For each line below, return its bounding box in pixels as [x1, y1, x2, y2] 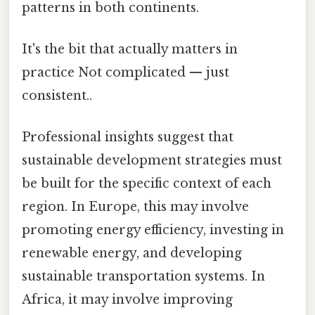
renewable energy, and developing [22, 245, 242, 262]
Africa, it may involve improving [22, 292, 233, 308]
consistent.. [22, 88, 92, 104]
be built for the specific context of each [22, 176, 271, 192]
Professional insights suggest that [22, 129, 233, 146]
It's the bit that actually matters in [22, 41, 238, 58]
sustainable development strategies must [22, 153, 282, 169]
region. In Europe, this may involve [22, 199, 249, 215]
